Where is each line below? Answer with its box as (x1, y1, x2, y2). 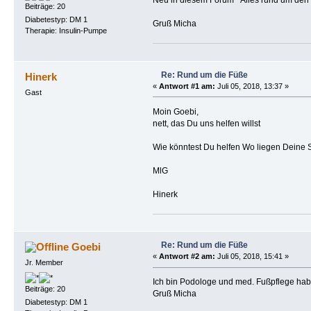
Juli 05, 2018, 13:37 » (215, 81, 289, 90)
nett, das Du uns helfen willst (152, 118, 260, 128)
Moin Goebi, (152, 106, 199, 117)
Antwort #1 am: (158, 81, 215, 90)
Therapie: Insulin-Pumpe (24, 26, 107, 35)
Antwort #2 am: (158, 252, 215, 261)
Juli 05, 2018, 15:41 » (215, 252, 289, 261)
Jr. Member (24, 258, 63, 267)
